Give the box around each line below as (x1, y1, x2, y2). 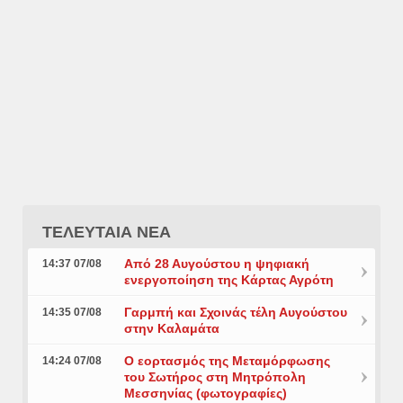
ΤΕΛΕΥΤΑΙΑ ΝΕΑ (42, 223, 171, 241)
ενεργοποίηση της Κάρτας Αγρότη (123, 273, 334, 287)
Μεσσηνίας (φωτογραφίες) (123, 386, 287, 400)
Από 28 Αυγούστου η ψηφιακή (123, 256, 309, 271)
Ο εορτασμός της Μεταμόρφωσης (123, 354, 330, 368)
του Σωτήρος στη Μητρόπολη (123, 370, 306, 384)
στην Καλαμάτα (123, 321, 219, 336)
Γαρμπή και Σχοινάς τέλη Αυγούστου (123, 305, 347, 319)
